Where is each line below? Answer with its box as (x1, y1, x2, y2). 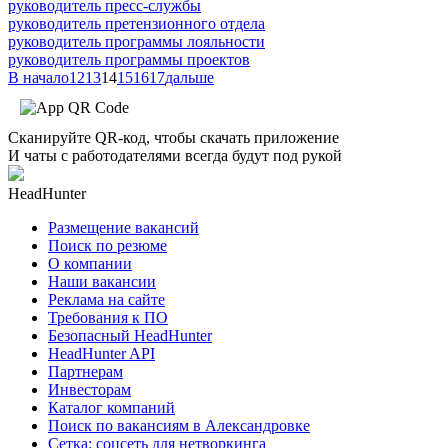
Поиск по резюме (48, 236, 167, 254)
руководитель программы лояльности (8, 32, 265, 50)
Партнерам (48, 362, 123, 380)
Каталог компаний (48, 398, 175, 416)
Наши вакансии (48, 272, 156, 290)
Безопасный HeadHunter (48, 326, 212, 344)
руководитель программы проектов (8, 50, 250, 68)
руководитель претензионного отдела (8, 14, 265, 32)
